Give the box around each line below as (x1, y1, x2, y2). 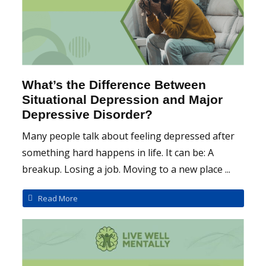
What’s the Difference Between (22, 77, 207, 91)
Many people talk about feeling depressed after (22, 129, 235, 142)
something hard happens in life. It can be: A (22, 145, 214, 159)
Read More (37, 193, 78, 204)
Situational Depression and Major (22, 92, 223, 106)
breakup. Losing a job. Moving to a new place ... (22, 162, 231, 176)
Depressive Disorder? (22, 107, 153, 121)
